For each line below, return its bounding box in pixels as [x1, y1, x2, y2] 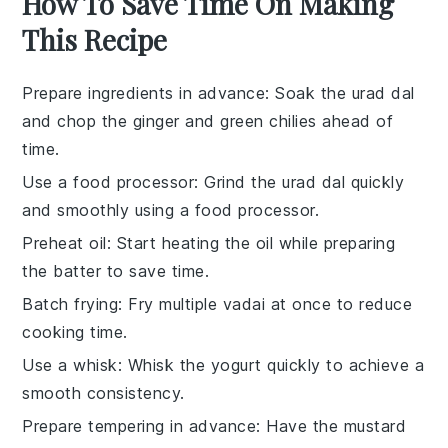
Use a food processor [22, 172, 195, 193]
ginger [132, 111, 180, 132]
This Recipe [22, 21, 168, 59]
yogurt [210, 355, 262, 376]
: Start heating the [106, 233, 256, 254]
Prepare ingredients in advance [22, 83, 266, 104]
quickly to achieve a [261, 355, 425, 376]
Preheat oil [22, 233, 107, 254]
